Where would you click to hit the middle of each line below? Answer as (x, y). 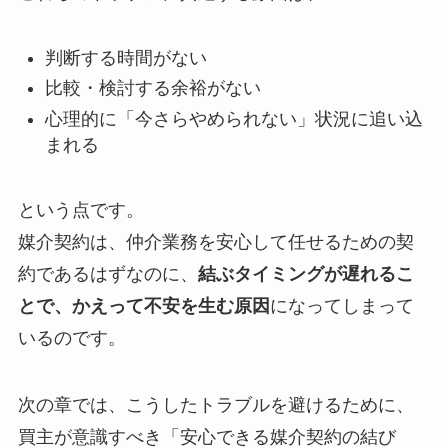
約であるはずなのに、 (107, 273)
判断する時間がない (125, 57)
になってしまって (341, 305)
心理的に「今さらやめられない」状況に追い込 (233, 118)
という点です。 (80, 209)
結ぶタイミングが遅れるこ (305, 273)
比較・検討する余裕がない (152, 88)
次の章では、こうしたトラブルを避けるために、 (215, 405)
